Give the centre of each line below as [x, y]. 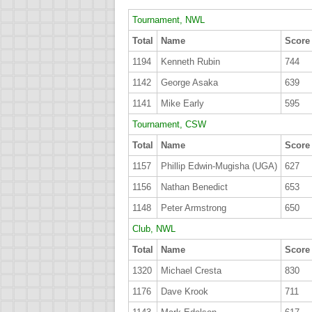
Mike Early [182, 103]
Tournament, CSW [169, 124]
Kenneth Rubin [190, 61]
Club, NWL [154, 228]
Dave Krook [185, 291]
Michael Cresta [191, 270]
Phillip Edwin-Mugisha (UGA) [219, 166]
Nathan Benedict [194, 187]
